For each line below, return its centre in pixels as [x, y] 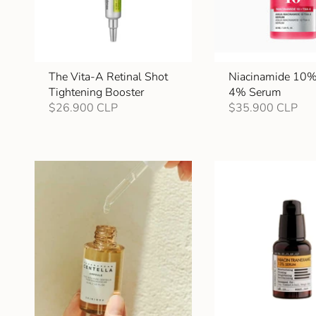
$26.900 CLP [83, 108]
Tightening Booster [96, 93]
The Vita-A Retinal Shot [108, 77]
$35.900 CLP [263, 108]
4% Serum [255, 93]
